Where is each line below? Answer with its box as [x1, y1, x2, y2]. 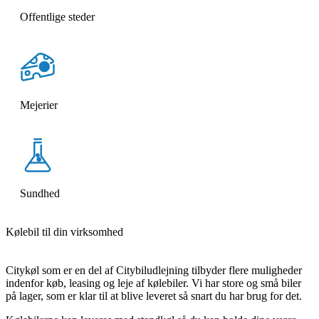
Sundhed [20, 187, 60, 199]
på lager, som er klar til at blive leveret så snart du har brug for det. [6, 290, 302, 302]
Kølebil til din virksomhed [6, 226, 123, 238]
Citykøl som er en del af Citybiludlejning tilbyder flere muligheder [6, 264, 302, 276]
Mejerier [20, 99, 58, 111]
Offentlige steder [20, 11, 95, 23]
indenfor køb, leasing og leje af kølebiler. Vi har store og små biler [6, 277, 301, 289]
